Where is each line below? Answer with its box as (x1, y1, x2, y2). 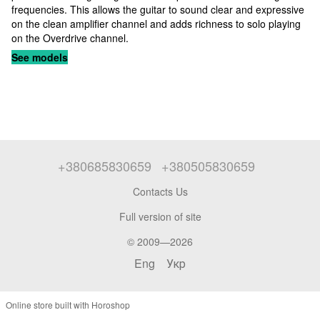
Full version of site (119, 209, 201, 224)
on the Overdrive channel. (11, 31, 129, 45)
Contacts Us (132, 184, 188, 199)
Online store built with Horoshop (6, 298, 130, 311)
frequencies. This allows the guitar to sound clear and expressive (11, 2, 304, 16)
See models (11, 50, 68, 64)
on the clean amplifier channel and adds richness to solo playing (11, 16, 301, 31)
